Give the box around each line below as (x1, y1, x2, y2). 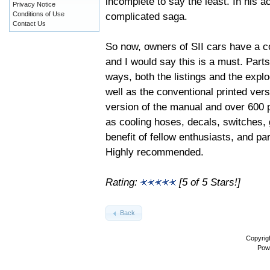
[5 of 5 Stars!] (176, 175, 240, 188)
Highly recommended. (105, 145, 204, 158)
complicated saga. (105, 10, 187, 22)
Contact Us (13, 20, 46, 27)
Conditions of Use (13, 10, 64, 17)
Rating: (105, 175, 140, 188)
